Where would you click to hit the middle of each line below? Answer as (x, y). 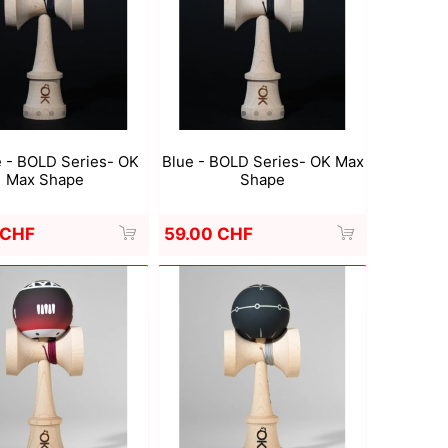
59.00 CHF (208, 234)
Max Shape (44, 179)
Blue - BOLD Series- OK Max (262, 161)
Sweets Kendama (222, 82)
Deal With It (44, 82)
